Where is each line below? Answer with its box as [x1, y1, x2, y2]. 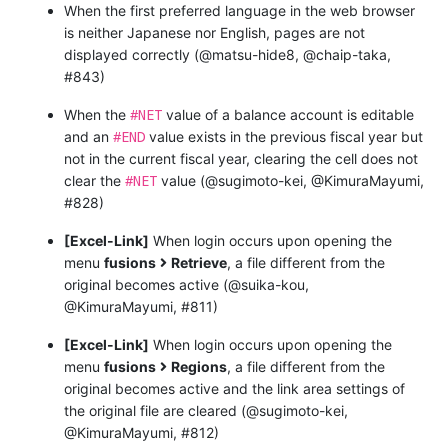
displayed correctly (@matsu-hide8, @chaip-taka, [64, 45, 391, 63]
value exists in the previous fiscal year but [145, 127, 423, 145]
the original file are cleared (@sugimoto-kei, [64, 401, 348, 419]
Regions [171, 357, 227, 375]
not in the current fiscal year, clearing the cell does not [64, 149, 418, 167]
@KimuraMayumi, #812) [64, 423, 219, 441]
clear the [64, 171, 125, 189]
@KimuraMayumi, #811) [64, 297, 218, 315]
